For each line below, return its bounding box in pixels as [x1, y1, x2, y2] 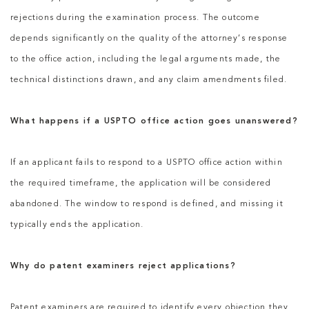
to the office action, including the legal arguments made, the [10, 55, 281, 64]
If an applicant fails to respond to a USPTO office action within [10, 159, 283, 168]
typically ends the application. [10, 221, 144, 230]
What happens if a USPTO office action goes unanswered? [10, 117, 298, 126]
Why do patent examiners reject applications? [10, 262, 236, 271]
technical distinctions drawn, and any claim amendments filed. [10, 76, 288, 85]
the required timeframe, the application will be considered [10, 179, 272, 188]
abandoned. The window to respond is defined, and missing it [10, 200, 283, 209]
